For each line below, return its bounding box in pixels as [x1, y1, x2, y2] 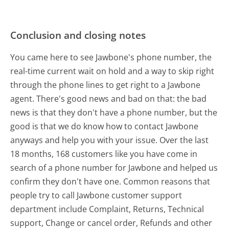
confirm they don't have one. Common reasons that [10, 176, 211, 188]
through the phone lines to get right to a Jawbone [10, 79, 201, 91]
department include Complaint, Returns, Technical [10, 203, 204, 215]
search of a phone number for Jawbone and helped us [10, 162, 218, 174]
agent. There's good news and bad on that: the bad [10, 93, 207, 105]
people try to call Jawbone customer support [10, 190, 182, 201]
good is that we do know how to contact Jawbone [10, 121, 199, 132]
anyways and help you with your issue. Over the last [10, 134, 209, 146]
